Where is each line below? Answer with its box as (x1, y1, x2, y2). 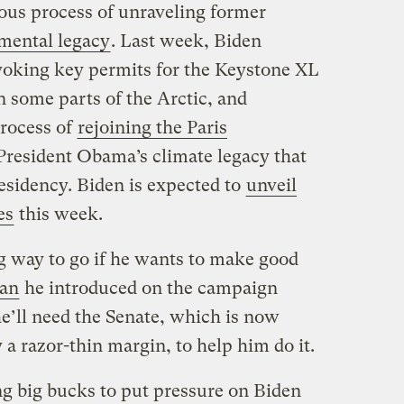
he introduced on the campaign (19, 278, 278, 299)
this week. (14, 204, 103, 225)
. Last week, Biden (110, 31, 262, 52)
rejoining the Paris (77, 117, 227, 139)
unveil (245, 175, 297, 197)
